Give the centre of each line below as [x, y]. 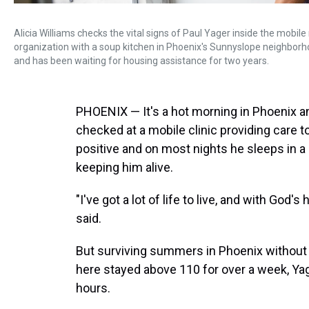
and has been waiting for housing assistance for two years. [141, 61]
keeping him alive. [124, 167]
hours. [93, 288]
